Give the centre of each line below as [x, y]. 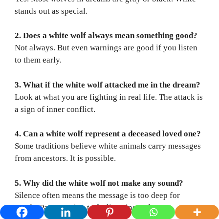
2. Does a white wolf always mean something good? [106, 36]
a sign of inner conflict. [55, 109]
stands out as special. [51, 11]
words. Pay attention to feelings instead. [84, 207]
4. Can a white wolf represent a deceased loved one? [108, 134]
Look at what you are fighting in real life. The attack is [109, 97]
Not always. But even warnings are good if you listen [106, 48]
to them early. [38, 60]
